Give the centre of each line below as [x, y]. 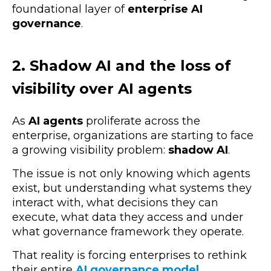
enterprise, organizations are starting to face [133, 136]
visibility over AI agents [104, 88]
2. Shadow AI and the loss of [122, 65]
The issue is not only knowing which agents [131, 174]
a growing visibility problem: [90, 150]
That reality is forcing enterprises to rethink [129, 256]
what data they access [124, 217]
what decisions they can [152, 203]
